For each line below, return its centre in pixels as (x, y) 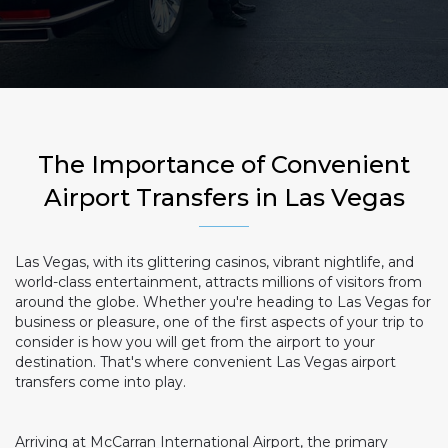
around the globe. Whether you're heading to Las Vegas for (223, 302)
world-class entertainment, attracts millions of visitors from (218, 282)
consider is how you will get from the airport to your (195, 342)
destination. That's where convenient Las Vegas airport (205, 362)
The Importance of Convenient (224, 164)
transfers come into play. (100, 382)
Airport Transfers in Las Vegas (224, 197)
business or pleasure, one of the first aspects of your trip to (219, 322)
